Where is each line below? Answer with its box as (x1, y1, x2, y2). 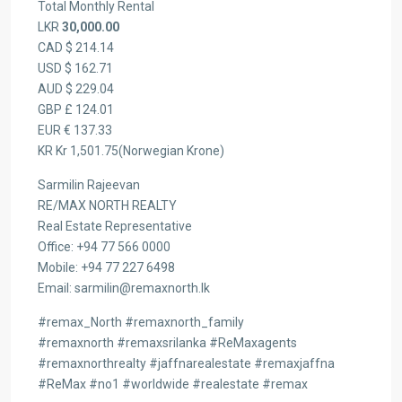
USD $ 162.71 (38, 61, 113, 75)
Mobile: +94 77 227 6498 (38, 260, 175, 275)
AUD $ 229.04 (38, 82, 114, 96)
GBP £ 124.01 (38, 102, 114, 117)
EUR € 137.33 (38, 123, 112, 137)
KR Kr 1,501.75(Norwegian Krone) (38, 144, 224, 158)
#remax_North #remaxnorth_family (38, 315, 244, 329)
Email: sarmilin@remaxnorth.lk (38, 281, 210, 295)
